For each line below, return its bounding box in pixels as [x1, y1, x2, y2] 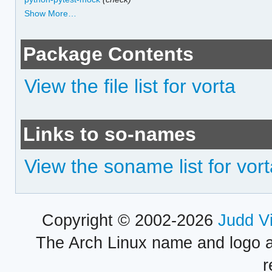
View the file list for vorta [24, 75, 236, 98]
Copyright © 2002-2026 [41, 211, 218, 229]
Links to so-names [23, 123, 197, 146]
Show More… [24, 8, 77, 19]
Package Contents [23, 43, 194, 66]
